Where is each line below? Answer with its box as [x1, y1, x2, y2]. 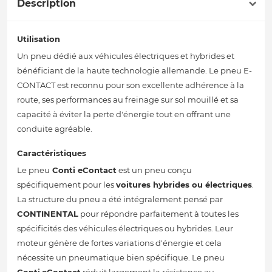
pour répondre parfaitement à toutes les [78, 209, 239, 219]
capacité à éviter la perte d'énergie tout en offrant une [17, 109, 231, 120]
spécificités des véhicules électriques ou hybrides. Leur [17, 223, 233, 234]
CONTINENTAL [17, 209, 78, 219]
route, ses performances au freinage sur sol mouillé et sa [17, 95, 239, 105]
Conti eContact [50, 165, 117, 175]
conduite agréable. [17, 124, 92, 134]
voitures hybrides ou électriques [116, 180, 252, 190]
